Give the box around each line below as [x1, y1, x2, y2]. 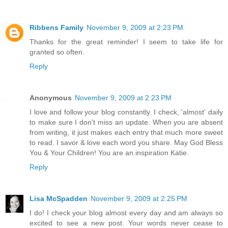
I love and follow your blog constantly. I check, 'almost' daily [30, 107, 223, 116]
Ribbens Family [30, 23, 83, 32]
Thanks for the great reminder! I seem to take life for [30, 37, 223, 46]
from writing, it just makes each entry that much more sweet [30, 128, 223, 136]
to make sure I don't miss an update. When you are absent [30, 118, 223, 126]
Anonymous [30, 93, 72, 102]
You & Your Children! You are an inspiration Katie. [30, 148, 189, 157]
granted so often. [30, 47, 84, 56]
